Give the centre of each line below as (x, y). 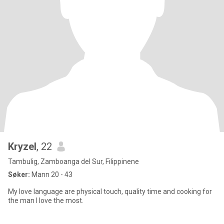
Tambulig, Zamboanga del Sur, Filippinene (73, 161)
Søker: (19, 174)
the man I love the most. (46, 200)
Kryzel (22, 146)
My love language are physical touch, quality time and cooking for (110, 191)
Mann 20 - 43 (51, 174)
